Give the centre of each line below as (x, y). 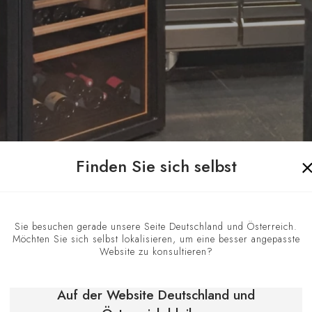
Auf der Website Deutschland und (156, 295)
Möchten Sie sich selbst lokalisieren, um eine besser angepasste (156, 239)
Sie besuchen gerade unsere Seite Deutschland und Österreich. (156, 226)
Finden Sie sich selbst (156, 166)
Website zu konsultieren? (156, 251)
